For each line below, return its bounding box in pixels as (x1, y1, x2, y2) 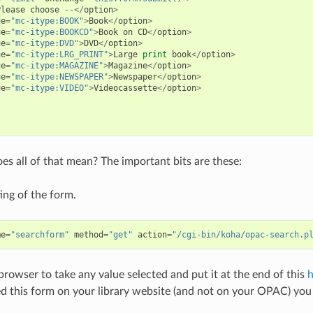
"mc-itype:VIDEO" (10, 82, 89, 93)
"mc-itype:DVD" (10, 38, 79, 48)
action (137, 229, 167, 240)
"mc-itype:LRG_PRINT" (10, 49, 108, 59)
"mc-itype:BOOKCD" (10, 27, 94, 37)
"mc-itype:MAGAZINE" (10, 60, 103, 71)
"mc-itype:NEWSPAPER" (10, 71, 108, 82)
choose (29, 4, 59, 15)
